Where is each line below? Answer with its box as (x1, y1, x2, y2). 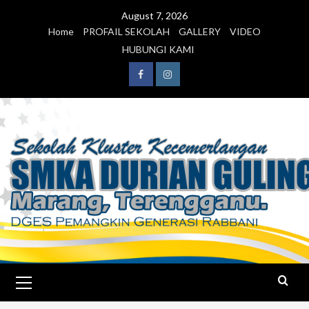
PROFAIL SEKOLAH (83, 26, 170, 37)
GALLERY (179, 26, 221, 37)
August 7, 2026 (121, 10, 188, 21)
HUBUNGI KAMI (121, 43, 195, 55)
